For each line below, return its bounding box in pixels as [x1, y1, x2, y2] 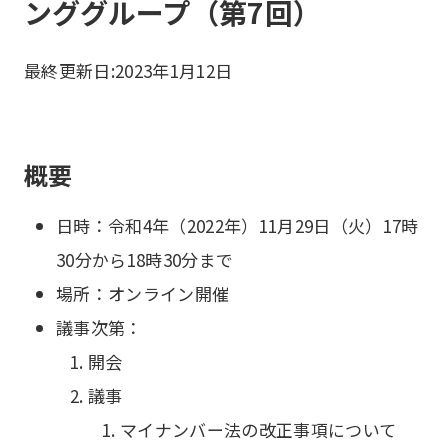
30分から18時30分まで [56, 247, 234, 272]
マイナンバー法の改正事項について [120, 417, 397, 442]
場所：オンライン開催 [56, 281, 230, 306]
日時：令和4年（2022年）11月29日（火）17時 [56, 213, 419, 238]
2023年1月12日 [115, 58, 233, 83]
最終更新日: [24, 58, 116, 83]
